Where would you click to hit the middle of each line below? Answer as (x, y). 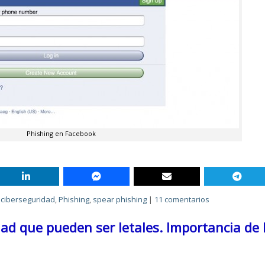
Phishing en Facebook (62, 133)
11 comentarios (182, 199)
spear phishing (120, 199)
